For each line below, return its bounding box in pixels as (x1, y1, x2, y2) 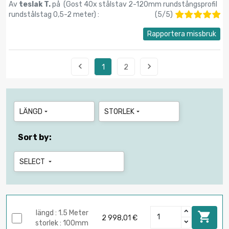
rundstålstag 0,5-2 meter (9, 10, 94, 19)
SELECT (19, 157, 47, 166)
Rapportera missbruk (147, 29, 216, 38)
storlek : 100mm (35, 219, 88, 228)
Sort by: (18, 132, 52, 142)
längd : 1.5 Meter (35, 209, 88, 218)
